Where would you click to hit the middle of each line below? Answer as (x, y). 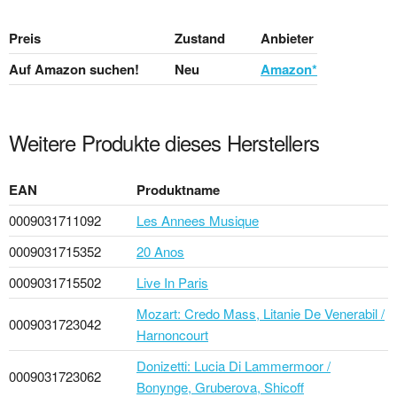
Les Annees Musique (198, 220)
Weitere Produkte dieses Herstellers (164, 142)
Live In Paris (172, 282)
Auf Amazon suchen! (74, 69)
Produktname (178, 189)
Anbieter (287, 38)
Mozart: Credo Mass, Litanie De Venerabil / (261, 313)
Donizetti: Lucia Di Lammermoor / (234, 365)
